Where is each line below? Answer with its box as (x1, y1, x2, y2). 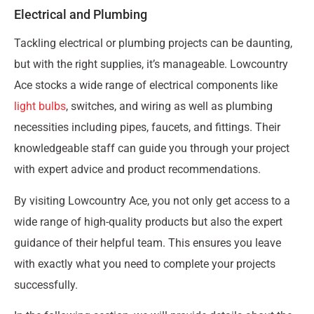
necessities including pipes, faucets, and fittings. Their (14, 121, 280, 135)
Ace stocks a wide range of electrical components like (14, 78, 278, 93)
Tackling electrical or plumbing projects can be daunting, (14, 36, 292, 50)
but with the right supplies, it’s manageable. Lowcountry (14, 57, 288, 71)
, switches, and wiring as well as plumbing (66, 100, 273, 114)
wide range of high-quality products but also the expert (14, 214, 282, 228)
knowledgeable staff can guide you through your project (14, 142, 289, 156)
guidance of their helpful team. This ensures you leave (14, 235, 281, 250)
